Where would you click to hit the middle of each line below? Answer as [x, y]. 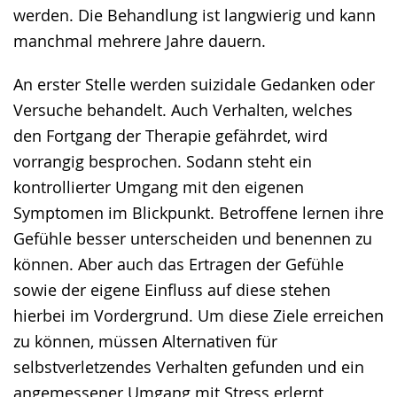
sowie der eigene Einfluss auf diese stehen [172, 290]
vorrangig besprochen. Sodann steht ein [163, 161]
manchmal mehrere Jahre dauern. [140, 41]
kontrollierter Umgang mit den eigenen [159, 187]
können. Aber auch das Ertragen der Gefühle [179, 264]
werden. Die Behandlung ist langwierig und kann [195, 15]
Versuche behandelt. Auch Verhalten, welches [183, 110]
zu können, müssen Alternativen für [145, 341]
